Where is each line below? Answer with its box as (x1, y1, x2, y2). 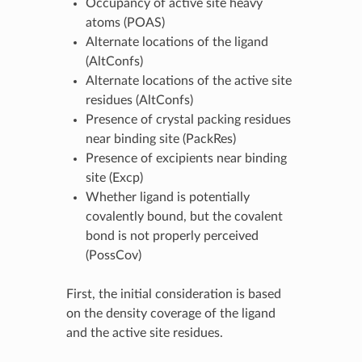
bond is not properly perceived (85, 229, 259, 242)
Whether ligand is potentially (85, 190, 250, 204)
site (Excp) (85, 170, 143, 184)
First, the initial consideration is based (65, 287, 281, 301)
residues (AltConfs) (85, 93, 193, 107)
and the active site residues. (65, 326, 223, 339)
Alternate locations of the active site (85, 74, 292, 87)
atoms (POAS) (85, 15, 165, 29)
